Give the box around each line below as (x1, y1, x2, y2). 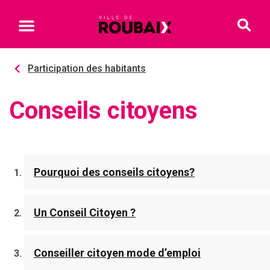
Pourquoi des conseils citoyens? (34, 166, 195, 178)
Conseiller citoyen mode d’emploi (34, 246, 201, 259)
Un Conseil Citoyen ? (34, 206, 136, 219)
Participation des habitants (28, 63, 146, 74)
